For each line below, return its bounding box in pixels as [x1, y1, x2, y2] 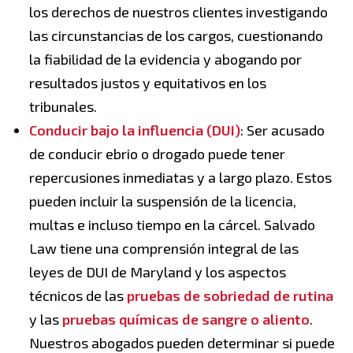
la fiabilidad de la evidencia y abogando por [29, 50, 302, 69]
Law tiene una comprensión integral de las [29, 240, 299, 258]
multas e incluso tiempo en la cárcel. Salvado [29, 216, 315, 234]
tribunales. [29, 98, 97, 116]
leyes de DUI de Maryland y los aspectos [29, 263, 286, 281]
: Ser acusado [240, 121, 325, 139]
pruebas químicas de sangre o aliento [62, 310, 310, 329]
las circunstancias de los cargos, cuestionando [29, 27, 323, 45]
